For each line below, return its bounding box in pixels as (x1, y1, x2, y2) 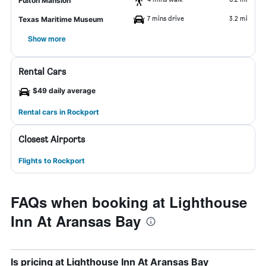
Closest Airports (18, 134, 85, 145)
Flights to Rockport (18, 156, 85, 165)
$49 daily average (33, 86, 96, 95)
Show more (28, 33, 66, 44)
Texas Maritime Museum (18, 15, 103, 24)
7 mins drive (147, 14, 184, 23)
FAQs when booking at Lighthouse (11, 192, 247, 212)
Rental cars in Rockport (18, 107, 99, 116)
